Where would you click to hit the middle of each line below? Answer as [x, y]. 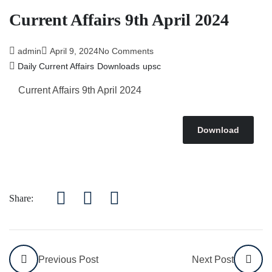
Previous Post [68, 259]
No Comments [126, 51]
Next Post [213, 259]
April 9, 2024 [74, 51]
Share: [21, 198]
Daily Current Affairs [56, 66]
